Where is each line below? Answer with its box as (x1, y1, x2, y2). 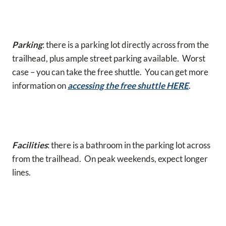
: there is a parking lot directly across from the (42, 39, 209, 50)
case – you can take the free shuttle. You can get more (12, 66, 208, 77)
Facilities (12, 139, 47, 150)
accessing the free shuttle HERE (68, 80, 189, 91)
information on (12, 80, 68, 91)
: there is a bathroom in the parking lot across (47, 139, 210, 150)
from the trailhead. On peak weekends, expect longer (12, 153, 208, 164)
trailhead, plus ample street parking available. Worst (12, 52, 205, 64)
